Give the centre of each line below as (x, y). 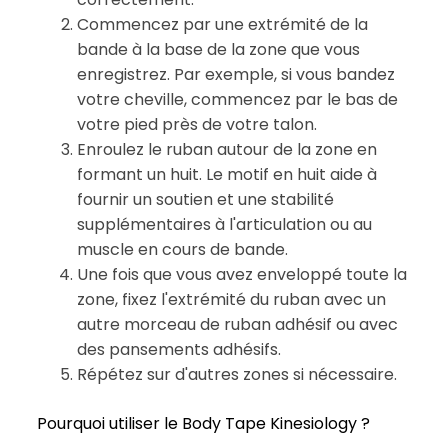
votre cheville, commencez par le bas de (237, 99)
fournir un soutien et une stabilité (205, 199)
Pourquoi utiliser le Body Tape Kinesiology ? (203, 423)
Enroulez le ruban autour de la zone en (226, 149)
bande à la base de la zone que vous (218, 49)
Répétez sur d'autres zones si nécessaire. (236, 374)
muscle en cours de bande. (182, 249)
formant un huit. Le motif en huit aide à (226, 174)
